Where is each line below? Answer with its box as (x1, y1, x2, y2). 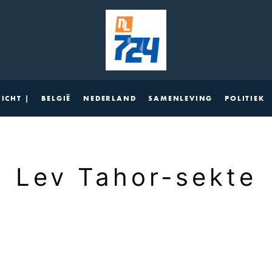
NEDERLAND (83, 93, 137, 103)
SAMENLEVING (148, 93, 213, 103)
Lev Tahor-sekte (15, 162, 257, 192)
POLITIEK (225, 93, 265, 103)
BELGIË (41, 93, 71, 103)
